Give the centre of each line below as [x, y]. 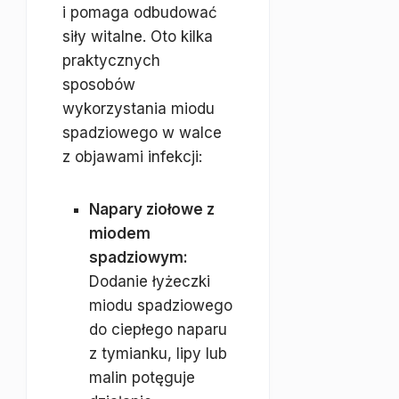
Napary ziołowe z [152, 209]
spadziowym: [138, 257]
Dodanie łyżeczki [150, 281]
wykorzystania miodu [138, 109]
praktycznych [111, 61]
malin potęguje [142, 378]
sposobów [99, 85]
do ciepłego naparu [158, 330]
